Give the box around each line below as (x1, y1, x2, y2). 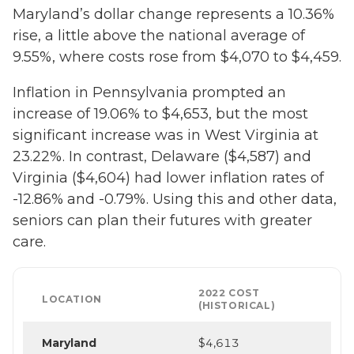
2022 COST (198, 287, 260, 299)
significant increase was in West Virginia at (13, 126, 318, 145)
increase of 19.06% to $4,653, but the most (13, 105, 308, 123)
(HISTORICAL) (198, 299, 276, 312)
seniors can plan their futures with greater (13, 212, 312, 230)
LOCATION (42, 293, 102, 306)
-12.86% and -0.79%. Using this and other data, (13, 190, 337, 209)
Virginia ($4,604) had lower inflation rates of (13, 169, 324, 187)
